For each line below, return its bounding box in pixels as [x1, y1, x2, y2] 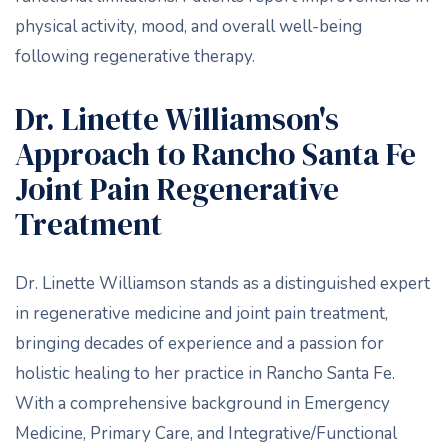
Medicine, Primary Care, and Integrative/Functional [15, 422, 397, 445]
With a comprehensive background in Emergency [15, 392, 390, 415]
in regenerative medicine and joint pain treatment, [15, 302, 388, 325]
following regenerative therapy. [15, 45, 255, 68]
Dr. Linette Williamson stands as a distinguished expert [15, 272, 430, 295]
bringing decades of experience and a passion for [15, 332, 384, 355]
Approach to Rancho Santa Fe [15, 133, 416, 175]
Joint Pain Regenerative [15, 168, 339, 210]
